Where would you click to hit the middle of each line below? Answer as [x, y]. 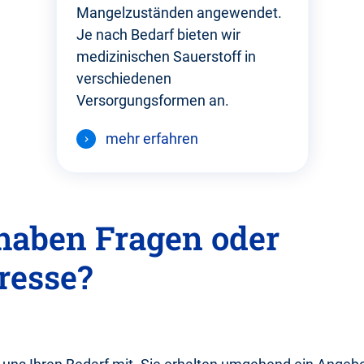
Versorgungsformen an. [152, 101]
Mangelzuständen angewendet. [179, 13]
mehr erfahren [152, 139]
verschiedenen [123, 79]
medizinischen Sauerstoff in [166, 57]
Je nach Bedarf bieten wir [158, 35]
